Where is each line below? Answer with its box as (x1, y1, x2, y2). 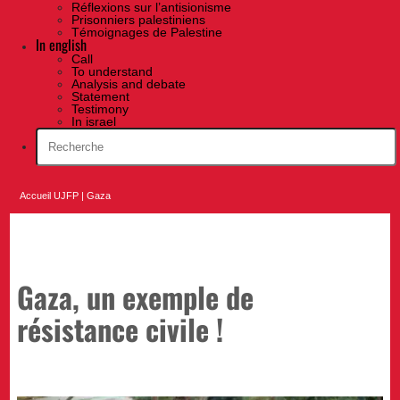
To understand (71, 64, 153, 79)
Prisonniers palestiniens (71, 12, 205, 28)
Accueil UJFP (20, 190, 79, 202)
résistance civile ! (17, 306, 224, 350)
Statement (71, 89, 129, 104)
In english (36, 34, 87, 56)
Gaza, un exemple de (17, 274, 254, 318)
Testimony (71, 102, 129, 117)
